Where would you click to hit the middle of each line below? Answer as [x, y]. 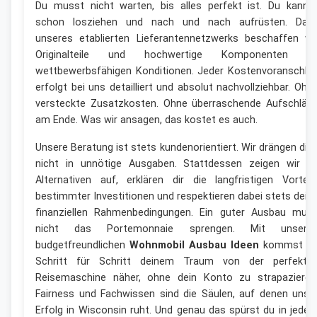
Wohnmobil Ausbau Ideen [194, 245]
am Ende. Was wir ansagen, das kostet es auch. [146, 120]
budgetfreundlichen [82, 245]
